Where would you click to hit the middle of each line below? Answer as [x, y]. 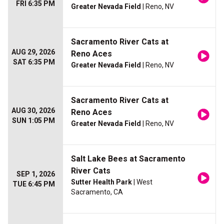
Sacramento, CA [97, 192]
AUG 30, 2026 [33, 111]
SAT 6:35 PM [34, 62]
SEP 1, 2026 [36, 174]
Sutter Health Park [101, 182]
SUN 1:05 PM [33, 121]
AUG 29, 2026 [33, 52]
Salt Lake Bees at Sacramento [128, 159]
